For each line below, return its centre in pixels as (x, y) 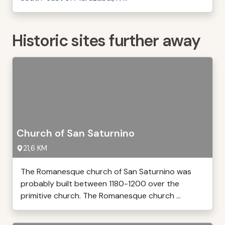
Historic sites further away (106, 41)
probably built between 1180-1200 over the (100, 184)
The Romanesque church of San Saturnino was (106, 172)
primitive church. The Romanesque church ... (101, 196)
